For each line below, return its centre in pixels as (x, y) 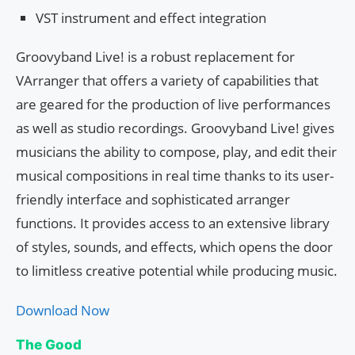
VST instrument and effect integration (151, 18)
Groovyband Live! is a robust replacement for (155, 57)
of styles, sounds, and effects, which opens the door (174, 247)
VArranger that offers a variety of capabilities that (167, 81)
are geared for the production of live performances (173, 105)
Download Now (63, 311)
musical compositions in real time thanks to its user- (175, 176)
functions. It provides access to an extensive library (173, 223)
